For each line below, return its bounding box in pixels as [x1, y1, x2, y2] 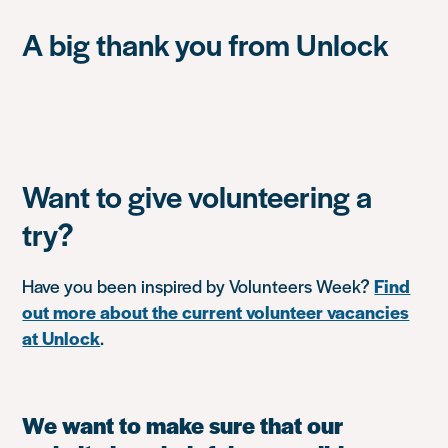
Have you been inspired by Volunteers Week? [22, 273, 375, 299]
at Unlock [22, 325, 101, 351]
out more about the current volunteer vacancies [22, 299, 410, 325]
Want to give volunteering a [22, 174, 373, 218]
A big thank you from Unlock [22, 22, 389, 66]
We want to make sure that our [22, 409, 344, 442]
